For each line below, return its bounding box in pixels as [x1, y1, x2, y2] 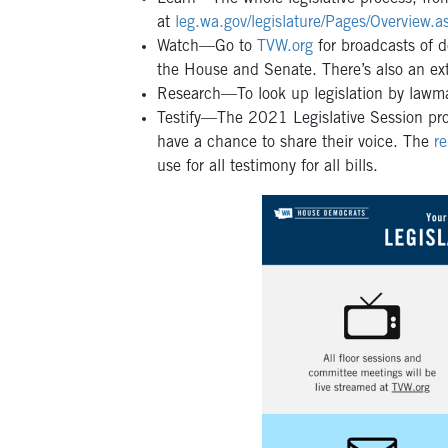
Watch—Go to [157, 39, 257, 56]
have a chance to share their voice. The [157, 135, 434, 152]
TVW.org [257, 39, 313, 56]
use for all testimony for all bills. [157, 159, 378, 176]
